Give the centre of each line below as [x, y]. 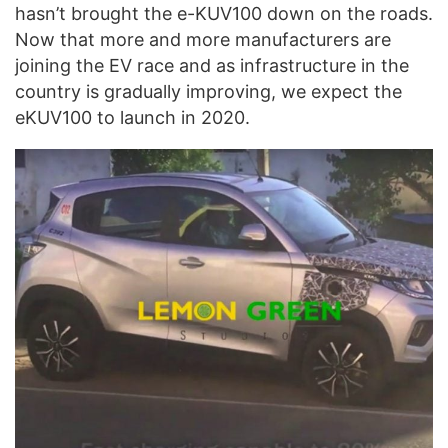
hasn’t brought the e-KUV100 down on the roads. [224, 14]
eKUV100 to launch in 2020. [135, 118]
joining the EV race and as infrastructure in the [212, 66]
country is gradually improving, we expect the [208, 92]
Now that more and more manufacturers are [203, 40]
